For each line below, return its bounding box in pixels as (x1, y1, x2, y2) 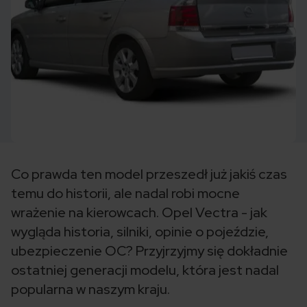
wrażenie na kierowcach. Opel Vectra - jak (11, 204, 267, 221)
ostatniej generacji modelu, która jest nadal (11, 261, 279, 279)
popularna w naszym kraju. (11, 280, 170, 298)
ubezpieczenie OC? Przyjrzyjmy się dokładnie (11, 242, 288, 260)
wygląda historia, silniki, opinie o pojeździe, (11, 223, 269, 241)
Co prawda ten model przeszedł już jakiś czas (11, 165, 287, 183)
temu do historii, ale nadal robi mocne (11, 184, 240, 202)
